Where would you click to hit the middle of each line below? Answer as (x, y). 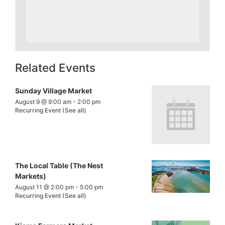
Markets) (31, 176)
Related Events (55, 68)
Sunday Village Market (53, 91)
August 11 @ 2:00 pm (44, 187)
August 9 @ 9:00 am (43, 102)
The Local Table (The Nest (59, 165)
